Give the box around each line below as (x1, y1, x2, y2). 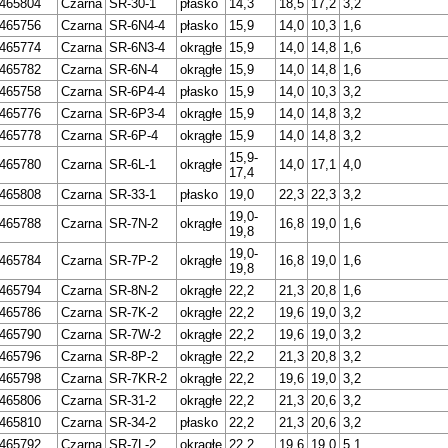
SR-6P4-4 (108, 84, 165, 100)
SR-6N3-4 (108, 40, 165, 56)
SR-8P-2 (108, 349, 158, 365)
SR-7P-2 (108, 253, 158, 269)
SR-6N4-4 (108, 18, 165, 34)
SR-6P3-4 (108, 106, 165, 122)
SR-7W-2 (108, 327, 161, 343)
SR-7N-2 (108, 216, 158, 232)
